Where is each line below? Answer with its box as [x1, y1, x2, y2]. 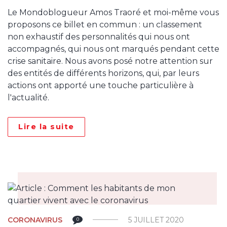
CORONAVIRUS [8, 215, 62, 224]
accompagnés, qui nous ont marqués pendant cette [8, 44, 219, 54]
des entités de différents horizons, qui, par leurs [8, 68, 199, 78]
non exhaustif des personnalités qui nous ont [8, 32, 190, 42]
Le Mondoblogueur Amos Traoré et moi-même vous [8, 8, 219, 17]
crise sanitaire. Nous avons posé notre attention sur [8, 56, 213, 66]
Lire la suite [18, 122, 74, 131]
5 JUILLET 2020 [128, 215, 184, 224]
